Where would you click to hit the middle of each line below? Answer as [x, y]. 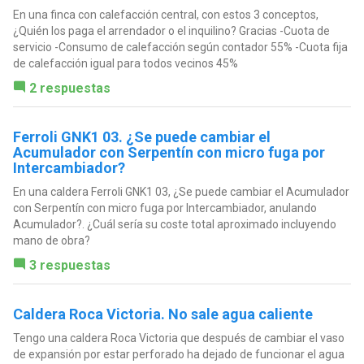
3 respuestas [69, 266]
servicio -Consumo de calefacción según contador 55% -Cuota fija [180, 48]
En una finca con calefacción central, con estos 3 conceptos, [165, 15]
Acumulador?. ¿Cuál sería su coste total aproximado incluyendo [174, 225]
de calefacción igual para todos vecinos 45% [125, 64]
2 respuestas [69, 89]
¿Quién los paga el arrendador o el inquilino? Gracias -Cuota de [171, 31]
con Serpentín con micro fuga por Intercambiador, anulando [165, 208]
